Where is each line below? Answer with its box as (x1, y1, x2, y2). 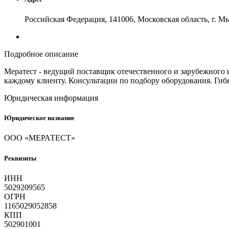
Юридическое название (4, 114, 75, 122)
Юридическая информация (4, 94, 98, 103)
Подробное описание (4, 50, 78, 59)
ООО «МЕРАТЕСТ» (4, 133, 75, 143)
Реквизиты (4, 154, 36, 162)
